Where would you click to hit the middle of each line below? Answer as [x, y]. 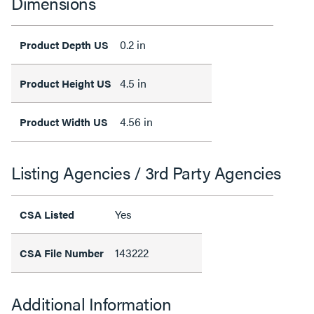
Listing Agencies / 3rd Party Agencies [146, 172]
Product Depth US [64, 44]
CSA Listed [47, 214]
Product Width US [64, 121]
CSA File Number [63, 252]
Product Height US [66, 83]
